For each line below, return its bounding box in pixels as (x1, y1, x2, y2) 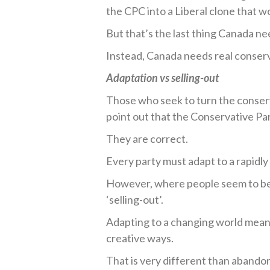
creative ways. (106, 231, 174, 245)
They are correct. (106, 132, 189, 145)
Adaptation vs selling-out (106, 71, 219, 84)
